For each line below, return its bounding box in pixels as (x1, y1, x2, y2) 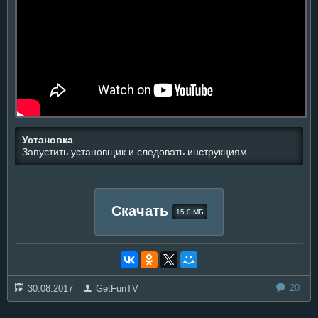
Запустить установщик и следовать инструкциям (22, 146, 247, 158)
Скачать (111, 202, 172, 219)
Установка (22, 134, 73, 146)
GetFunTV (96, 283, 138, 294)
